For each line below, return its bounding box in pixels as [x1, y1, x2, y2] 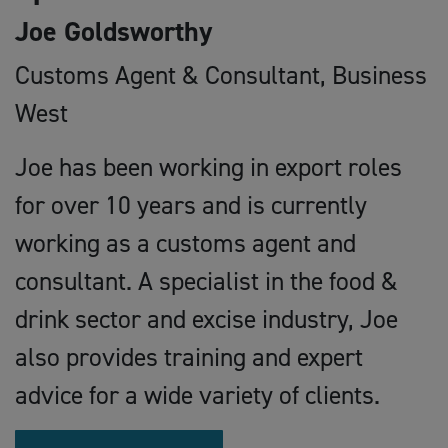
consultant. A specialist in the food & [15, 264, 398, 298]
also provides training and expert [15, 340, 363, 374]
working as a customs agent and [15, 226, 356, 260]
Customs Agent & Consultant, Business [15, 58, 427, 92]
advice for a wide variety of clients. [15, 378, 380, 412]
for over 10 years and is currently [15, 188, 367, 222]
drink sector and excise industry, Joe [15, 302, 398, 336]
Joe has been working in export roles [15, 150, 402, 184]
